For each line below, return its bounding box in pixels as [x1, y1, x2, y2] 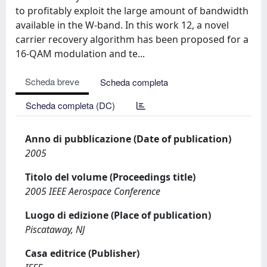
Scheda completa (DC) [26, 99, 115, 111]
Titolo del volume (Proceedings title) [25, 170, 195, 184]
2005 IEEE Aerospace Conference [25, 185, 160, 198]
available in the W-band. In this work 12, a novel [15, 18, 229, 32]
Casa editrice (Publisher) [25, 247, 139, 260]
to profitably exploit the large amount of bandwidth [15, 4, 249, 17]
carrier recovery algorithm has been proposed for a [15, 33, 249, 46]
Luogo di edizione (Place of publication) [25, 209, 211, 222]
